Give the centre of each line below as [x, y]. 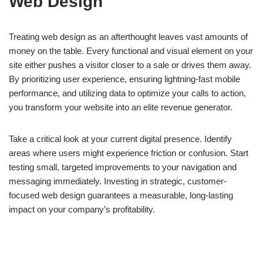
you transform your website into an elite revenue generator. [121, 107]
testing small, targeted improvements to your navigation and [123, 167]
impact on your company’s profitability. [82, 209]
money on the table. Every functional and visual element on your [131, 51]
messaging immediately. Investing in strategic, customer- [118, 181]
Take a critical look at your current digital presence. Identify [120, 139]
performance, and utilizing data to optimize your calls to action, [127, 93]
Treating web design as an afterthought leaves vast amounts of [128, 37]
